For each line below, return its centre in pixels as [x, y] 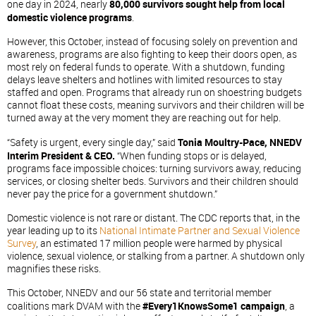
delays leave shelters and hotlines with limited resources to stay [145, 80]
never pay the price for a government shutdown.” [112, 194]
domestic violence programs [69, 17]
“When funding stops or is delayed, [191, 156]
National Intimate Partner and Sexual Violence [200, 231]
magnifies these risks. [54, 269]
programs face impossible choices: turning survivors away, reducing [154, 169]
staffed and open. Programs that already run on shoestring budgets [154, 92]
